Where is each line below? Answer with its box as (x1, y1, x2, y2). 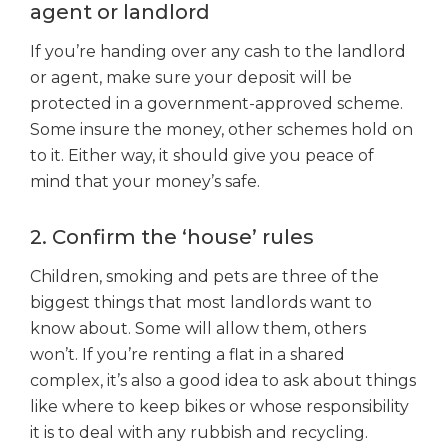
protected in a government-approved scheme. (30, 94, 403, 114)
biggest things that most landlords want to (30, 293, 372, 313)
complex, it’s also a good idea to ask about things (30, 371, 416, 391)
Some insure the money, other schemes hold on (30, 120, 413, 140)
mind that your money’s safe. (30, 172, 260, 192)
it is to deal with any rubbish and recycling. (30, 423, 368, 443)
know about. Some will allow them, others (30, 319, 366, 339)
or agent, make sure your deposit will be (30, 68, 352, 88)
